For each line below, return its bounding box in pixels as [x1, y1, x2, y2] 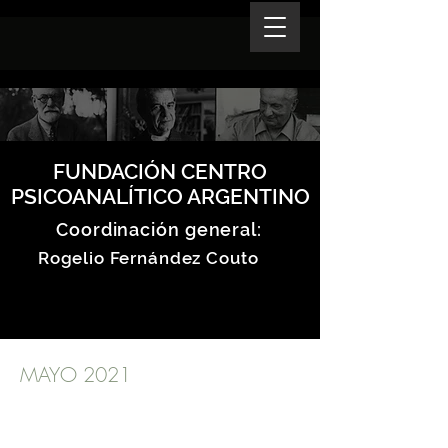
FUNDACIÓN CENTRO [53, 159, 267, 184]
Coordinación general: [56, 219, 262, 240]
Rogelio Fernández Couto [33, 248, 259, 268]
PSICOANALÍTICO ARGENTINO [10, 184, 310, 209]
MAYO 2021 [20, 361, 131, 388]
